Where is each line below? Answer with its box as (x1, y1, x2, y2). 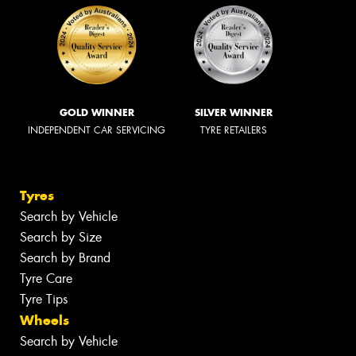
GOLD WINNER (59, 106, 134, 118)
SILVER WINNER (195, 106, 273, 118)
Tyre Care (20, 270, 72, 288)
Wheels (20, 311, 69, 330)
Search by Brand (20, 250, 110, 267)
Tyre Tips (20, 291, 68, 308)
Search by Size (20, 229, 102, 246)
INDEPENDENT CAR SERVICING (28, 123, 165, 137)
